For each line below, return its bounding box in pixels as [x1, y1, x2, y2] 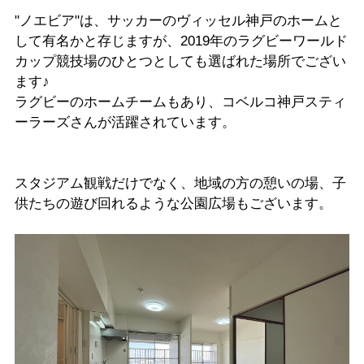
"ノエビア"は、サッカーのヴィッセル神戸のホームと [14, 12, 342, 28]
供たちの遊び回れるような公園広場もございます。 [14, 195, 332, 211]
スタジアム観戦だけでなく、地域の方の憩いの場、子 [14, 175, 346, 191]
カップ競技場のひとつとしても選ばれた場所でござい [14, 53, 346, 69]
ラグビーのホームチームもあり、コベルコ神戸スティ [14, 93, 346, 110]
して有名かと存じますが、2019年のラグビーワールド [14, 32, 348, 49]
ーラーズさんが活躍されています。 [14, 114, 236, 130]
